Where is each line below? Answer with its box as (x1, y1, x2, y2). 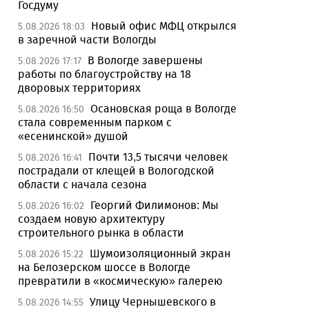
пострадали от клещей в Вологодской (18, 164, 215, 177)
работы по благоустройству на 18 (18, 68, 191, 81)
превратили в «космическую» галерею (18, 275, 223, 288)
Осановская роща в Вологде (90, 102, 237, 115)
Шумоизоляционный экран (90, 247, 230, 260)
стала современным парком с (18, 116, 172, 129)
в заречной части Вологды (18, 33, 157, 46)
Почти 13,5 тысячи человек (88, 150, 228, 163)
